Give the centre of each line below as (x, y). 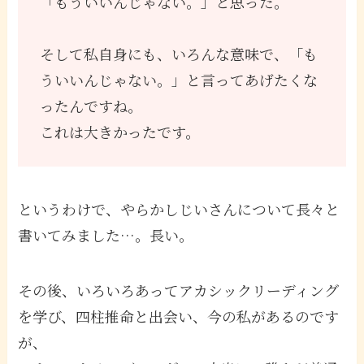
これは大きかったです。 (120, 132)
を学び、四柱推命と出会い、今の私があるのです (179, 316)
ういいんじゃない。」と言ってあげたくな (179, 80)
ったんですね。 (91, 106)
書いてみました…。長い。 (106, 234)
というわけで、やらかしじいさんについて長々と (179, 208)
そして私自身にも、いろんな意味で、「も (179, 54)
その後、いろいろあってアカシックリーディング (179, 290)
